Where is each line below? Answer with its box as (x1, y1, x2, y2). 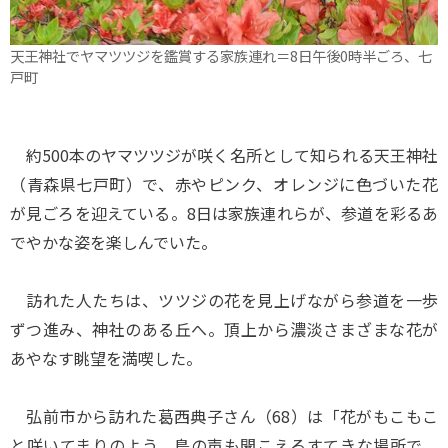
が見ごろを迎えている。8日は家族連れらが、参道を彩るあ (10, 201, 438, 225)
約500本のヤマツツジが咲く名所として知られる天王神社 (10, 143, 438, 167)
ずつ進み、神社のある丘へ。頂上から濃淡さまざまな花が (10, 317, 438, 341)
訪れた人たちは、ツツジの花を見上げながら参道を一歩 (10, 288, 438, 312)
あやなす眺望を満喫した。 (10, 346, 202, 370)
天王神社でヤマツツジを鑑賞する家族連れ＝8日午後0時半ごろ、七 (10, 45, 432, 67)
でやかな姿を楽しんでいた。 (10, 230, 217, 254)
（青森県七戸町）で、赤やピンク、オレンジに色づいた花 (10, 172, 438, 196)
